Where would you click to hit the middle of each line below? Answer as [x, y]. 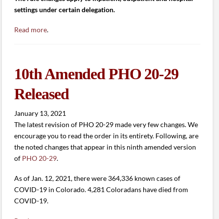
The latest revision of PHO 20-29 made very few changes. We [106, 124]
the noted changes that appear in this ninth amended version [105, 147]
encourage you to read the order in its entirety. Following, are [107, 135]
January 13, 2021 [40, 113]
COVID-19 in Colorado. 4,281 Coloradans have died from [101, 189]
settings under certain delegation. [65, 9]
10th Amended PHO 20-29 [96, 74]
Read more [31, 29]
